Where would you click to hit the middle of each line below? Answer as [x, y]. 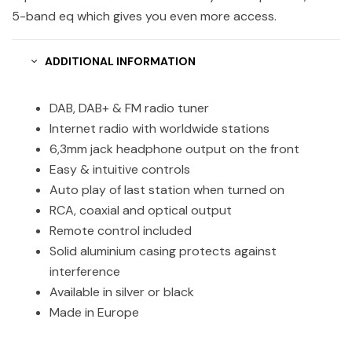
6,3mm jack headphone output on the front [174, 148]
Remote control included [121, 230]
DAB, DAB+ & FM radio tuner [129, 108]
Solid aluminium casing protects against [163, 251]
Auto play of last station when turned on [167, 189]
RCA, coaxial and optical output [141, 210]
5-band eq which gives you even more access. [144, 16]
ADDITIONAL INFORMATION [120, 61]
